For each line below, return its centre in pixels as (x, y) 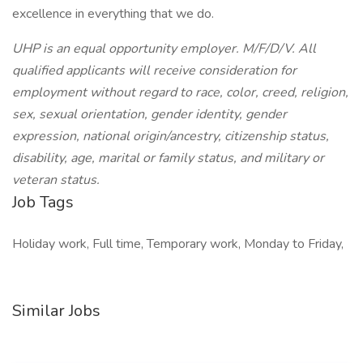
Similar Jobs (56, 311)
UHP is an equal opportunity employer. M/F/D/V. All (164, 49)
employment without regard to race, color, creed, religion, (180, 92)
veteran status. (56, 180)
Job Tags (43, 202)
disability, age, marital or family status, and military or (168, 158)
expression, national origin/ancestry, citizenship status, (171, 136)
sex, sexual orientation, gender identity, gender (149, 114)
